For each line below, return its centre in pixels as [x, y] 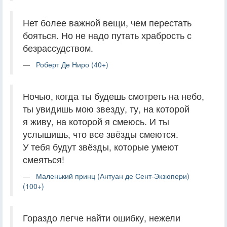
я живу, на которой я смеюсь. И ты [96, 121]
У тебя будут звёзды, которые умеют [101, 146]
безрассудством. [58, 48]
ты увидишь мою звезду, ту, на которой [106, 108]
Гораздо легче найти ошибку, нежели [102, 217]
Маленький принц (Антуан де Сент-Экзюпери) [113, 176]
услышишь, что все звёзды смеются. [101, 134]
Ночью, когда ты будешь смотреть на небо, [113, 96]
